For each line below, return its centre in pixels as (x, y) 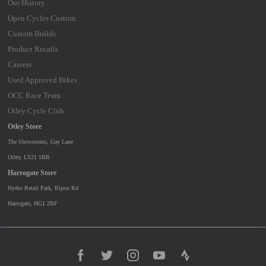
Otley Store (24, 126)
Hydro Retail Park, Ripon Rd (43, 188)
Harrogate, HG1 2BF (32, 203)
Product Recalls (33, 49)
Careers (19, 64)
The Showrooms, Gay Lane (40, 141)
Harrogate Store (32, 172)
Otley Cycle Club (36, 110)
